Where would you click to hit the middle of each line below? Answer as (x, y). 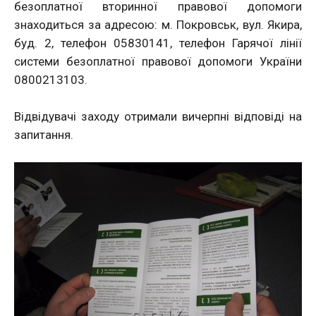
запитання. (44, 135)
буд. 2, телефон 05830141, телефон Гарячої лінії (158, 43)
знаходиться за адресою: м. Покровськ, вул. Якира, (158, 25)
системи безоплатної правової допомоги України (158, 61)
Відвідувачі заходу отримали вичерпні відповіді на (158, 116)
